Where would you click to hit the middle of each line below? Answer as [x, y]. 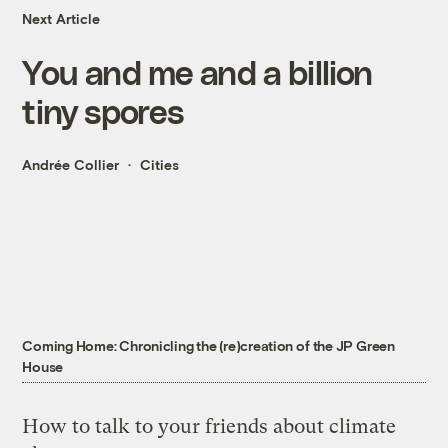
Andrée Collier [71, 165]
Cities [160, 165]
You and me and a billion [197, 72]
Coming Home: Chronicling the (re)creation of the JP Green [208, 346]
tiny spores [103, 111]
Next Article [61, 19]
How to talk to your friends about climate [209, 427]
